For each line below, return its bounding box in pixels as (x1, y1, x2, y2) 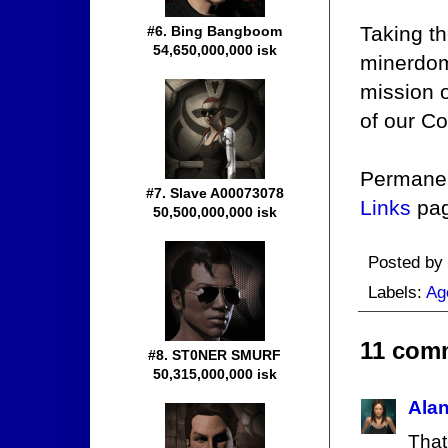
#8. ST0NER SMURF (148, 347, 282, 364)
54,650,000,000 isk (153, 42, 277, 59)
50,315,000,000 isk (153, 366, 277, 383)
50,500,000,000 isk (153, 204, 277, 221)
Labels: (368, 282, 426, 303)
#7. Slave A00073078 (146, 185, 284, 202)
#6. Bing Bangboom (147, 23, 283, 40)
